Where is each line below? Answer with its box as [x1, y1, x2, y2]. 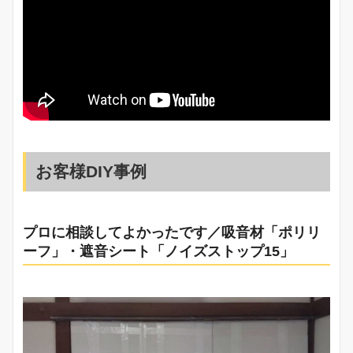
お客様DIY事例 [35, 162, 147, 182]
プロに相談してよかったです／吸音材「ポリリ [23, 224, 321, 241]
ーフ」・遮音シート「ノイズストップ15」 [23, 243, 294, 260]
